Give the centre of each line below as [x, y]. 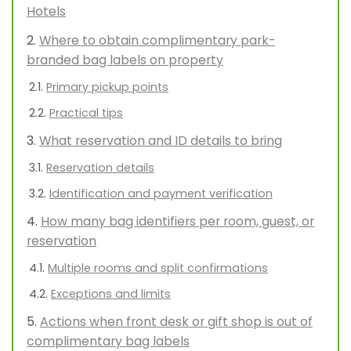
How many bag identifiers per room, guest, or [177, 222]
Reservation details [100, 168]
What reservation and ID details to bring [161, 141]
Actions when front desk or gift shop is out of [176, 322]
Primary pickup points [107, 87]
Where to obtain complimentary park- [157, 41]
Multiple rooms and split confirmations [158, 268]
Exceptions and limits [111, 294]
